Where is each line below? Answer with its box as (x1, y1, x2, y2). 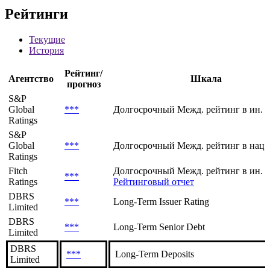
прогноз (66, 79, 101, 90)
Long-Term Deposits (115, 249, 194, 260)
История (29, 45, 64, 56)
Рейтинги (5, 6, 68, 22)
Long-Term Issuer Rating (113, 196, 209, 207)
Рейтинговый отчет (113, 177, 194, 187)
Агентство (8, 74, 54, 84)
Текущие (29, 34, 65, 45)
